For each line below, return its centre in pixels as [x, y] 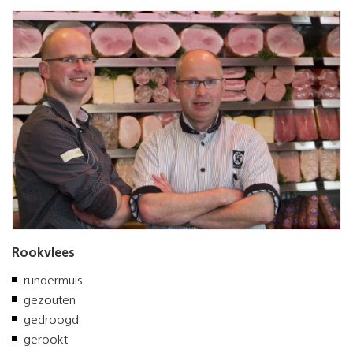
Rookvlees [43, 253]
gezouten [50, 301]
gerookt [46, 340]
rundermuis [53, 281]
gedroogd [51, 320]
